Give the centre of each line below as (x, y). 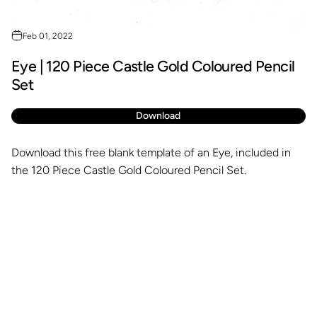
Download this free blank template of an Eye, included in (151, 153)
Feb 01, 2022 (47, 36)
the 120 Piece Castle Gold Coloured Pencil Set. (128, 171)
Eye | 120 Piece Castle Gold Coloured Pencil (153, 67)
